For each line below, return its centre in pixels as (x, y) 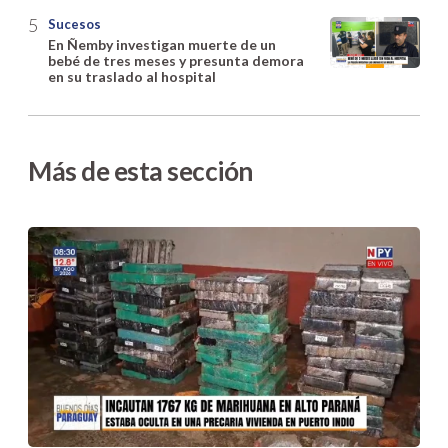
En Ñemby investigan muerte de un (162, 45)
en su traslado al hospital (132, 77)
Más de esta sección (140, 171)
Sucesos (74, 24)
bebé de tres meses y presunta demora (176, 61)
